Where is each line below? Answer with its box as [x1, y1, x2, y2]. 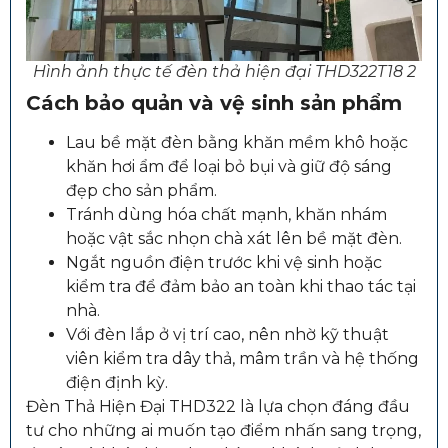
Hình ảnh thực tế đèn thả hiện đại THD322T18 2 [32, 61, 416, 81]
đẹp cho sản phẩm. [66, 180, 217, 200]
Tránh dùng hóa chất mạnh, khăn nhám [66, 204, 387, 224]
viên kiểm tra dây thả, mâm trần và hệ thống [66, 348, 419, 368]
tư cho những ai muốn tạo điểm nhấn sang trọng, [26, 420, 421, 440]
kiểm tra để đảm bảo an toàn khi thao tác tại [66, 276, 416, 296]
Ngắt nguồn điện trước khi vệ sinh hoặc [66, 252, 382, 272]
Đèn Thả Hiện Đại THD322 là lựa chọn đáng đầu [26, 396, 410, 416]
